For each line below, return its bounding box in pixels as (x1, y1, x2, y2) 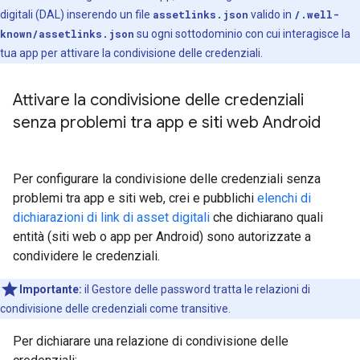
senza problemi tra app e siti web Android (13, 112, 321, 133)
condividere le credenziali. (13, 248, 160, 264)
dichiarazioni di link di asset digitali (13, 210, 210, 225)
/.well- (294, 8, 339, 21)
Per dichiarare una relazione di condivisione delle (13, 333, 288, 349)
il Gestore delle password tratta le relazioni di (82, 283, 310, 296)
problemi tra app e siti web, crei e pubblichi (13, 190, 257, 206)
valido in (248, 8, 294, 21)
